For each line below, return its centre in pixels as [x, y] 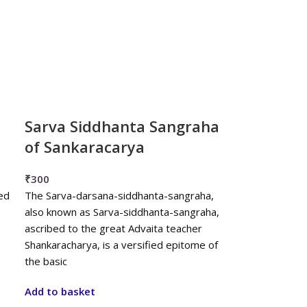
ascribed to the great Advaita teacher [114, 228]
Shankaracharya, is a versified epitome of [122, 245]
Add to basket [60, 291]
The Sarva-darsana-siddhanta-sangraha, [120, 195]
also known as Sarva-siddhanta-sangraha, [122, 212]
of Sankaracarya [85, 147]
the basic [46, 261]
